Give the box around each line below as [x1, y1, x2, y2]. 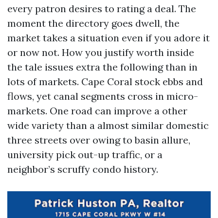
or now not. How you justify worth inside [7, 46, 194, 58]
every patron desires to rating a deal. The [7, 2, 196, 15]
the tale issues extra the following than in [7, 61, 198, 73]
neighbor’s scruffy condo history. [7, 163, 158, 175]
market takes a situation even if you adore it [7, 32, 210, 44]
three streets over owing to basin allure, [7, 134, 190, 146]
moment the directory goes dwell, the [7, 17, 180, 29]
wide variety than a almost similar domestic [7, 119, 209, 131]
